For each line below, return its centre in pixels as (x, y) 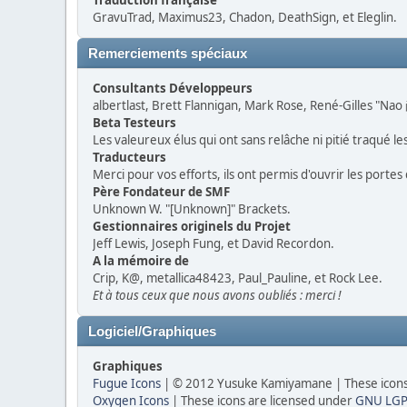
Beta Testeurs (134, 123)
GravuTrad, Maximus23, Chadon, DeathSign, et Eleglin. (245, 17)
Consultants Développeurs (173, 88)
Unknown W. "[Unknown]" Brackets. (192, 209)
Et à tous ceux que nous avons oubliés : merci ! (217, 295)
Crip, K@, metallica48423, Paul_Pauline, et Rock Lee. (238, 278)
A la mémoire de (141, 261)
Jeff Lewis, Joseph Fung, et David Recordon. (213, 243)
